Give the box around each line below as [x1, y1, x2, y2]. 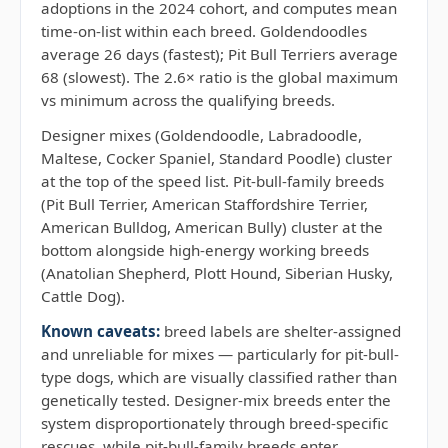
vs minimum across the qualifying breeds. [41, 90, 335, 110]
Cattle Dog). [41, 286, 125, 306]
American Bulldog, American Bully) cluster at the [41, 217, 383, 237]
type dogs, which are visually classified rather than [41, 367, 397, 387]
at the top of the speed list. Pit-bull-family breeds [41, 171, 384, 191]
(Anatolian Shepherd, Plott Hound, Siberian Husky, [41, 263, 393, 283]
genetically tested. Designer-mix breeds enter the [41, 390, 391, 410]
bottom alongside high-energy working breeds [41, 240, 369, 260]
